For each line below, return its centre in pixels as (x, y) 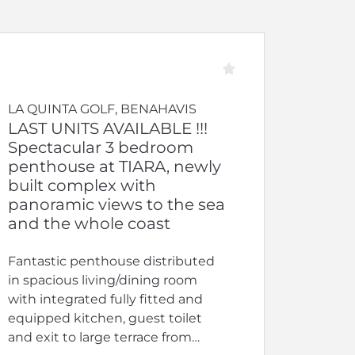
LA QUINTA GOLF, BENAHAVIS (102, 109)
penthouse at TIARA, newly (114, 166)
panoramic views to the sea (116, 204)
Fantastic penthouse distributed (111, 261)
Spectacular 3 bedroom (100, 147)
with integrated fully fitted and (105, 299)
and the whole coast (89, 223)
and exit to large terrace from (99, 337)
